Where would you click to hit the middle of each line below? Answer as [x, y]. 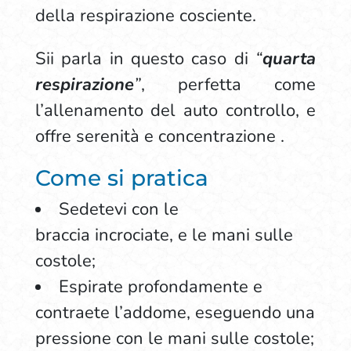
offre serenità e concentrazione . [159, 136]
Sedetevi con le [118, 209]
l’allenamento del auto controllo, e [175, 110]
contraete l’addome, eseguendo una [175, 313]
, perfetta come [228, 85]
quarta [289, 59]
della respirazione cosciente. [148, 16]
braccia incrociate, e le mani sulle [164, 235]
